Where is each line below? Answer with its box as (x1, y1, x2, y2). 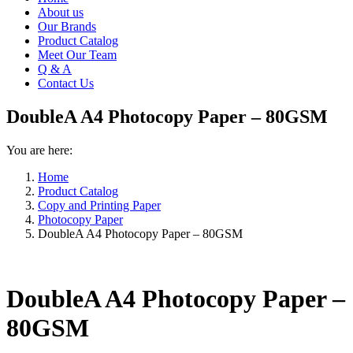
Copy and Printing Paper (38, 198, 161, 212)
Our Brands (38, 20, 96, 33)
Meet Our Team (38, 48, 117, 61)
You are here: (6, 143, 72, 157)
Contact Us (38, 76, 94, 90)
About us (38, 6, 84, 19)
